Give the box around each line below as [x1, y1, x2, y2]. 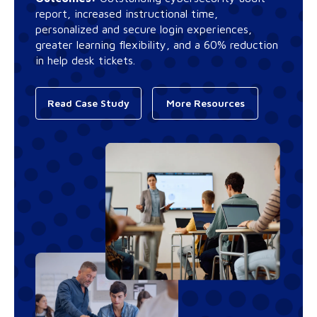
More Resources [166, 97, 245, 110]
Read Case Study [47, 97, 129, 110]
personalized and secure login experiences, [35, 23, 252, 36]
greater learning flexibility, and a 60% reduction [35, 38, 278, 52]
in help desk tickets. [35, 54, 139, 67]
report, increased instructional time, [35, 7, 218, 21]
